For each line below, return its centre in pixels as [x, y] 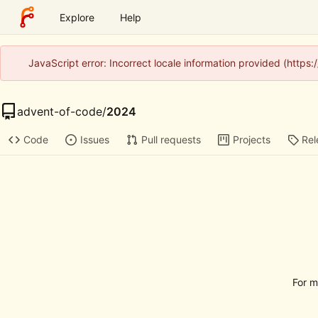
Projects [251, 140]
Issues [94, 140]
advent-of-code [60, 111]
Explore [77, 17]
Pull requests [171, 140]
